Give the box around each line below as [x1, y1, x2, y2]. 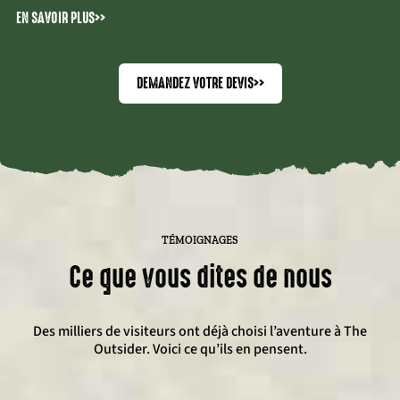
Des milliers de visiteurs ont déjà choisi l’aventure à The [33, 321, 367, 342]
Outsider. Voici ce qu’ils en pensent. [93, 339, 307, 360]
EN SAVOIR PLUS [16, 7, 95, 29]
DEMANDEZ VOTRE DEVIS [136, 72, 254, 95]
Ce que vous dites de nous [68, 257, 332, 298]
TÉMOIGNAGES [162, 234, 238, 247]
